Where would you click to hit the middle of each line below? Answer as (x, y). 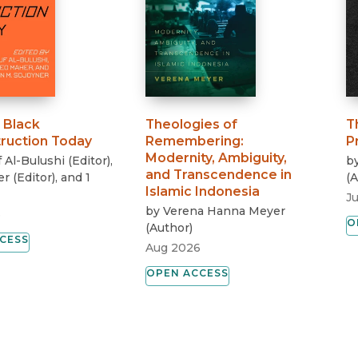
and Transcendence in (219, 175)
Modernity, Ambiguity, (217, 158)
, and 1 (72, 178)
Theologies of (192, 125)
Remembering (193, 141)
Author (170, 228)
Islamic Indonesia (203, 192)
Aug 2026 (173, 248)
